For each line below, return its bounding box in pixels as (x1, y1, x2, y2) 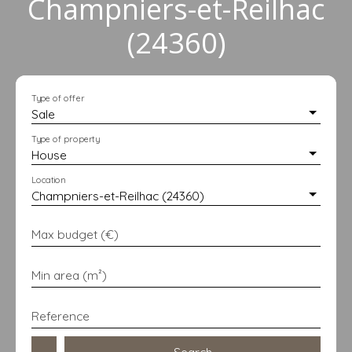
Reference (31, 307, 90, 324)
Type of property (31, 133, 100, 145)
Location (31, 174, 66, 185)
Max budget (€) (31, 225, 119, 242)
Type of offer (31, 92, 85, 104)
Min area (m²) (31, 266, 107, 283)
